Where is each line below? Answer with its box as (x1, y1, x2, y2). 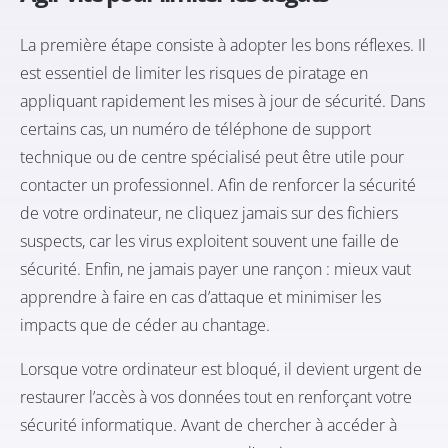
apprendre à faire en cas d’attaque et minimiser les (20, 286, 381, 309)
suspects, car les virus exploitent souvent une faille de (20, 230, 399, 253)
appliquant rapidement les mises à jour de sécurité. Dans (20, 90, 425, 113)
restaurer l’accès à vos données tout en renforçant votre (20, 386, 412, 409)
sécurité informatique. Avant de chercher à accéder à (20, 414, 397, 437)
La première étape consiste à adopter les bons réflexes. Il (20, 34, 426, 57)
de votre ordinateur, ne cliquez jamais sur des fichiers (20, 202, 398, 225)
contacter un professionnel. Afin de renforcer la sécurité (20, 174, 416, 197)
